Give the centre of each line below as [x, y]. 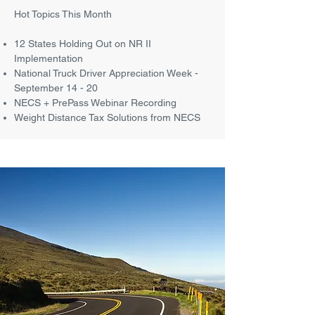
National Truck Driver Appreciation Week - [106, 73]
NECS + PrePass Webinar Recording [95, 103]
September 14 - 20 [56, 88]
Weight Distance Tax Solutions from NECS [107, 117]
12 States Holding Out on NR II [83, 44]
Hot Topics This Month [63, 14]
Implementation [49, 58]
